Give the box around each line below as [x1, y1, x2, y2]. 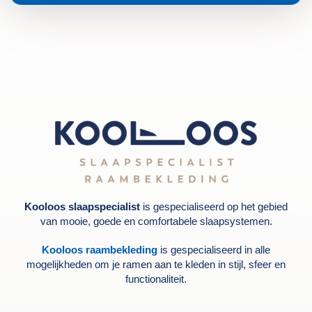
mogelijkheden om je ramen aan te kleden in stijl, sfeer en [26, 259, 286, 271]
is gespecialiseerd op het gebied [140, 201, 288, 213]
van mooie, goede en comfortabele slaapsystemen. [40, 216, 272, 228]
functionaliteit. [125, 274, 187, 286]
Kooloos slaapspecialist [24, 201, 140, 213]
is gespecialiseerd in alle [157, 244, 270, 256]
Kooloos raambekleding [42, 244, 157, 256]
